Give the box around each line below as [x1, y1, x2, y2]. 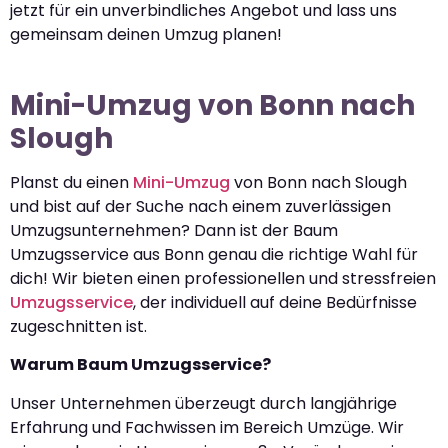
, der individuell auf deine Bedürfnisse [133, 291, 417, 315]
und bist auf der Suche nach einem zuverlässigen [10, 195, 391, 219]
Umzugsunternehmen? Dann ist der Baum [10, 219, 338, 243]
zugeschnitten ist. [10, 315, 147, 339]
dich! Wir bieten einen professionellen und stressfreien [10, 267, 436, 291]
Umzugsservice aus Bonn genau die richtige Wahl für [10, 243, 418, 267]
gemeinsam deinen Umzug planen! [10, 23, 282, 47]
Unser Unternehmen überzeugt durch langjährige [10, 391, 397, 415]
